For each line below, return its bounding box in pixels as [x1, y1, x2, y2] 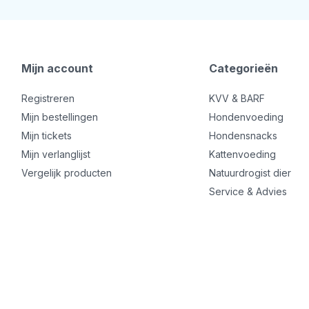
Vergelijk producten [21, 166, 112, 179]
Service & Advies [208, 185, 287, 197]
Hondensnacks [208, 129, 277, 141]
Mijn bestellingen [21, 110, 99, 123]
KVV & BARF [208, 92, 265, 104]
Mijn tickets [21, 129, 72, 141]
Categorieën [208, 61, 278, 75]
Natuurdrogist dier [208, 166, 291, 179]
